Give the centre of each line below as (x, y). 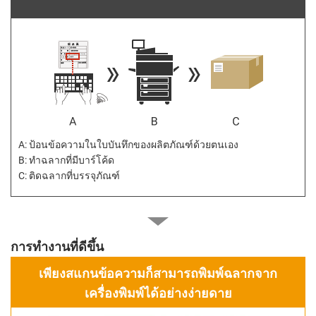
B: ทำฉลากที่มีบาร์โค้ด (66, 160)
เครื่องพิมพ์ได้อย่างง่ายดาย (158, 293)
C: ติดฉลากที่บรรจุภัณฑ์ (69, 176)
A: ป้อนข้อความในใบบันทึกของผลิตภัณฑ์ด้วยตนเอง (128, 145)
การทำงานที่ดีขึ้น (57, 247)
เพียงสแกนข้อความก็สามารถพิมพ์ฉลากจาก (158, 274)
